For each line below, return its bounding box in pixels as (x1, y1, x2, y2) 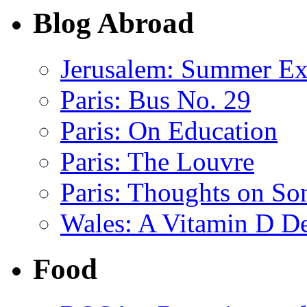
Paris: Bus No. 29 (60, 85, 251, 115)
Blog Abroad (33, 7, 194, 40)
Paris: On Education (60, 116, 278, 146)
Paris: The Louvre (60, 147, 254, 177)
